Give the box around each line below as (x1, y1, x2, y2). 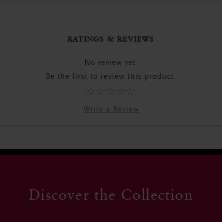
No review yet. (84, 59, 138, 67)
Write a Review (83, 105, 139, 113)
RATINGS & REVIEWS (67, 35, 155, 44)
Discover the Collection (29, 185, 193, 203)
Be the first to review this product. (46, 73, 176, 81)
